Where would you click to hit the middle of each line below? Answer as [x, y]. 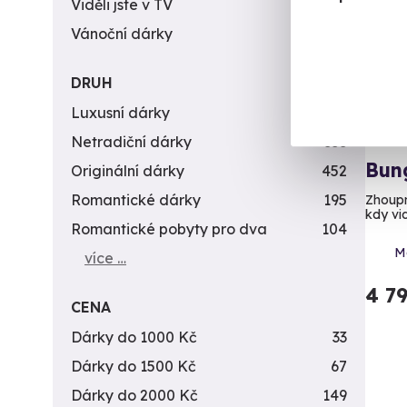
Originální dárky [128, 171]
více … [105, 258]
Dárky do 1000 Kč [134, 337]
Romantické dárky [136, 200]
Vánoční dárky [122, 34]
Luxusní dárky [120, 113]
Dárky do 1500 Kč [134, 366]
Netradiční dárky [131, 142]
